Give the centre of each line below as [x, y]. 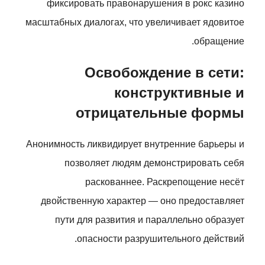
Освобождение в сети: [164, 72]
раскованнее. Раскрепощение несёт [165, 182]
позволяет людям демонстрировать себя [154, 163]
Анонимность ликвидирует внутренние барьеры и [135, 144]
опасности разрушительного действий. [161, 239]
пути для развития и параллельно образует [150, 220]
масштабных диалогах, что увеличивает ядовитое [135, 22]
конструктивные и [179, 93]
